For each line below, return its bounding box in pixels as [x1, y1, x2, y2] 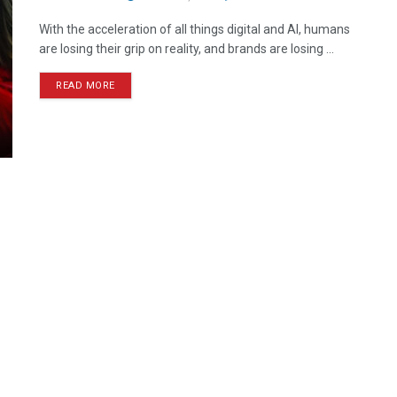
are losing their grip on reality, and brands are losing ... [39, 42, 334, 56]
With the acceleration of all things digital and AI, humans [39, 22, 350, 36]
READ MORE [56, 80, 115, 91]
